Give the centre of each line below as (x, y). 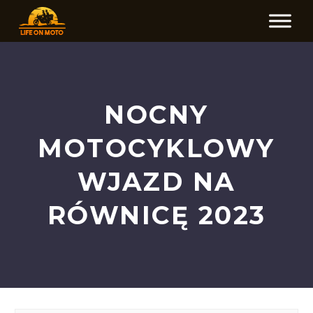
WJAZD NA (156, 182)
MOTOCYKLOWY (156, 148)
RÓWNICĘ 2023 (156, 215)
